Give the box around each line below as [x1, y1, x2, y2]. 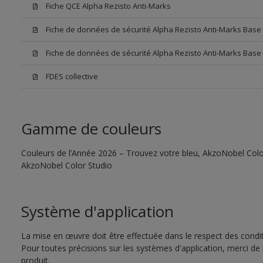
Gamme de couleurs [21, 118, 161, 139]
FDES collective [45, 71, 98, 82]
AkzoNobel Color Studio [21, 160, 112, 171]
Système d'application [21, 201, 174, 222]
